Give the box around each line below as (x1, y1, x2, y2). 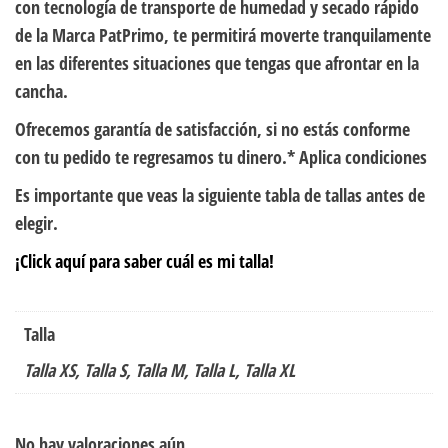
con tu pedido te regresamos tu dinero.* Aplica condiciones (15, 144, 427, 169)
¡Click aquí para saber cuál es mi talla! (15, 248, 274, 273)
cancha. (15, 78, 68, 103)
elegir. (15, 210, 58, 235)
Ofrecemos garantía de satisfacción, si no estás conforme (15, 116, 410, 141)
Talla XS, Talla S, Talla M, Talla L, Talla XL (24, 357, 295, 382)
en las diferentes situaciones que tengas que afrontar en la (15, 50, 419, 75)
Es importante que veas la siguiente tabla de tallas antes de (15, 182, 425, 207)
